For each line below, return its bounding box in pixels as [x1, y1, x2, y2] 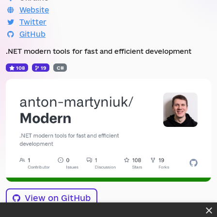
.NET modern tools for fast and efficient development [6, 47, 191, 55]
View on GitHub [22, 193, 91, 202]
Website [19, 5, 49, 14]
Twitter [19, 17, 46, 26]
